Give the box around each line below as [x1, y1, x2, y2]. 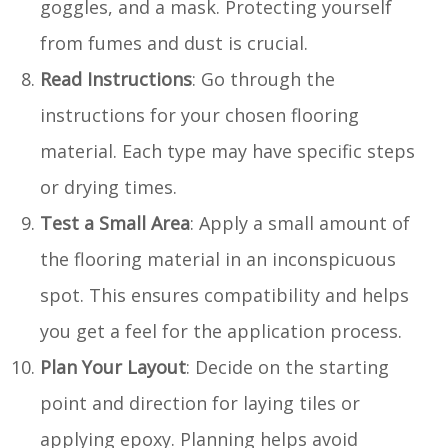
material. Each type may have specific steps [40, 138, 415, 163]
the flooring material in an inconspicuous [40, 246, 396, 271]
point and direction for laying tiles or [40, 390, 360, 415]
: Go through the [192, 66, 335, 91]
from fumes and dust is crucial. [40, 30, 308, 55]
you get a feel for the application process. [40, 318, 402, 343]
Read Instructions [40, 66, 192, 91]
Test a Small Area [40, 210, 190, 235]
